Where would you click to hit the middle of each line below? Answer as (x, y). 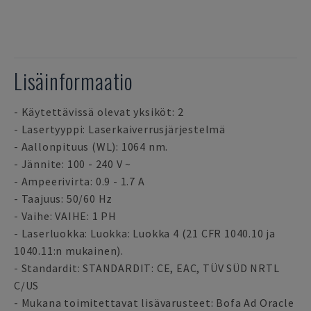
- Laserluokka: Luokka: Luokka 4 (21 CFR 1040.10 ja (145, 233)
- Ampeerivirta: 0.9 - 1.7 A (79, 181)
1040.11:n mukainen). (69, 251)
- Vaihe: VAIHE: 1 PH (65, 216)
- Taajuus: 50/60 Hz (64, 199)
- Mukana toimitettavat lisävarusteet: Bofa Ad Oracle (154, 303)
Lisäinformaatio (74, 81)
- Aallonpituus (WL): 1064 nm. (91, 146)
